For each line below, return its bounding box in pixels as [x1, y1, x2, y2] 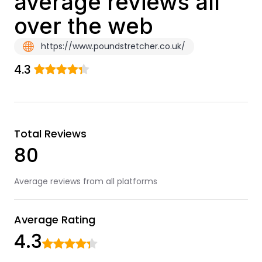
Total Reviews [13, 126, 87, 141]
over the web [13, 12, 153, 39]
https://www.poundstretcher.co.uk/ [38, 40, 185, 52]
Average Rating [13, 212, 95, 227]
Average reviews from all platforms [13, 175, 157, 187]
